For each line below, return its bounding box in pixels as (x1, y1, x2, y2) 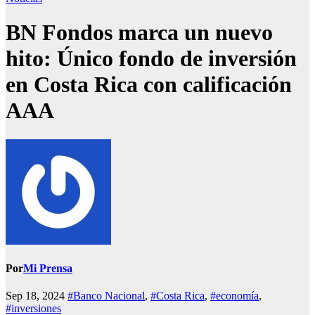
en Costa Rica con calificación (6, 72, 292, 98)
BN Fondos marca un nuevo (6, 20, 273, 46)
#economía (210, 290, 259, 302)
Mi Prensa (23, 262, 72, 275)
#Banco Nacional (67, 290, 145, 302)
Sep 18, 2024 (6, 290, 67, 302)
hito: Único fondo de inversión (6, 46, 297, 72)
